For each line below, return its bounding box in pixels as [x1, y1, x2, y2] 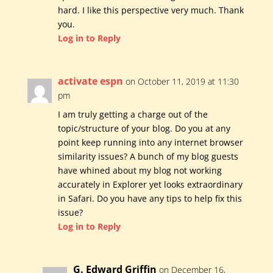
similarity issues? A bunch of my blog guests [57, 151, 238, 163]
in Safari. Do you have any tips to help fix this [57, 193, 242, 205]
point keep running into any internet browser [57, 136, 243, 149]
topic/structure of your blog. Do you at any [57, 122, 230, 135]
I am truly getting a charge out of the [57, 108, 208, 121]
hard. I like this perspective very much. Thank [57, 4, 244, 16]
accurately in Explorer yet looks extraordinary [57, 179, 243, 191]
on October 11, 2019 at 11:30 [125, 76, 239, 88]
